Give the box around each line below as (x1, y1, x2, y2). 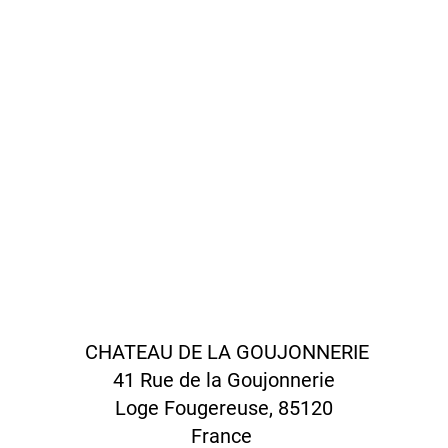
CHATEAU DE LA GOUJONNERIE (79, 340, 369, 364)
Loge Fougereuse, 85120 (115, 396, 333, 420)
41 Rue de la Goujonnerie (113, 368, 335, 392)
